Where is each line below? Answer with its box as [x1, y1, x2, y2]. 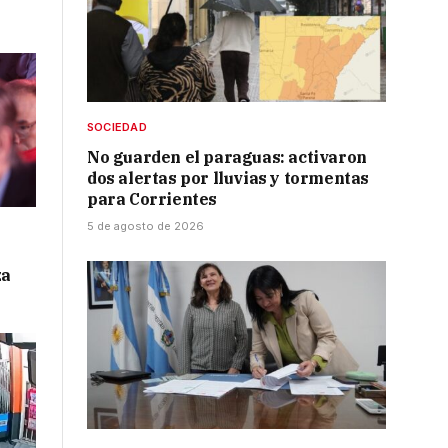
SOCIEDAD [87, 120, 147, 135]
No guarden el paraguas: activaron [87, 147, 367, 168]
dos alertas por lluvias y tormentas [87, 168, 370, 189]
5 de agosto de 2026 [87, 219, 204, 234]
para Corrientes [87, 189, 217, 210]
